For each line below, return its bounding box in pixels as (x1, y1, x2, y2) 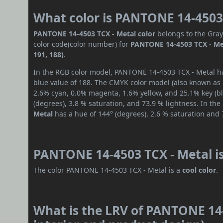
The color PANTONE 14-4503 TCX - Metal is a (33, 165, 183, 175)
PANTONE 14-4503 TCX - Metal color (33, 29, 156, 39)
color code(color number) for (33, 39, 131, 49)
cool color (182, 165, 217, 175)
